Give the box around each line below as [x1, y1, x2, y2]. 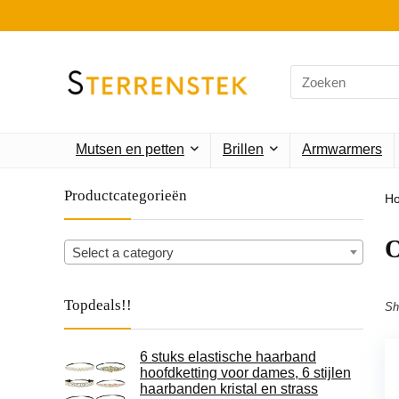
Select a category [72, 245, 174, 261]
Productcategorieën [64, 187, 187, 205]
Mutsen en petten [76, 142, 184, 158]
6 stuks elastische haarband [140, 349, 316, 365]
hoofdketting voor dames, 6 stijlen [140, 365, 351, 381]
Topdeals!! [64, 297, 132, 314]
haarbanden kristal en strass [140, 381, 318, 397]
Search [289, 64, 331, 80]
